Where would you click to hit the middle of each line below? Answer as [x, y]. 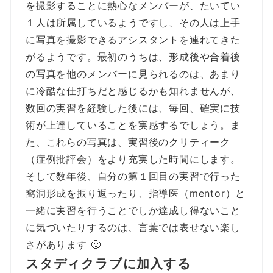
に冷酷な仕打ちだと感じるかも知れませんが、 [133, 90]
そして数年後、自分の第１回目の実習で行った [133, 176]
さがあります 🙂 [63, 244]
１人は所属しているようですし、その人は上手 [133, 22]
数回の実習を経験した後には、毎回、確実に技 [133, 108]
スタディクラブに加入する [108, 263]
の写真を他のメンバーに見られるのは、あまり [133, 73]
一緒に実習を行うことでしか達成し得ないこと [133, 210]
